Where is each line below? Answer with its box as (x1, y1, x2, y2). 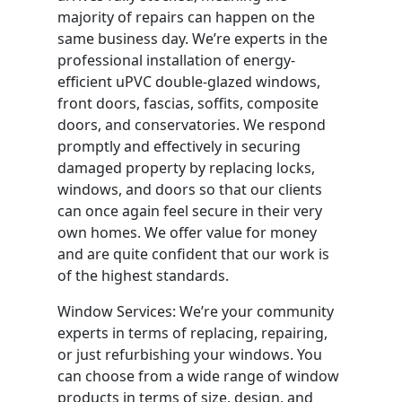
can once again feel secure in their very (57, 201, 322, 222)
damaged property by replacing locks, (57, 158, 315, 179)
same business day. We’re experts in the (57, 29, 328, 49)
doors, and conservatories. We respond (57, 115, 326, 135)
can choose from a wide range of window (57, 366, 339, 387)
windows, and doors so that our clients (57, 179, 322, 200)
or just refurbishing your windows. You (57, 345, 322, 365)
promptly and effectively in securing (57, 136, 301, 157)
